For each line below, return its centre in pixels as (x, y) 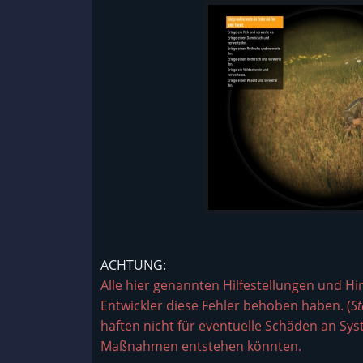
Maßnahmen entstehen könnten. (201, 346)
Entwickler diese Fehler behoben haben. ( (226, 305)
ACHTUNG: (133, 265)
